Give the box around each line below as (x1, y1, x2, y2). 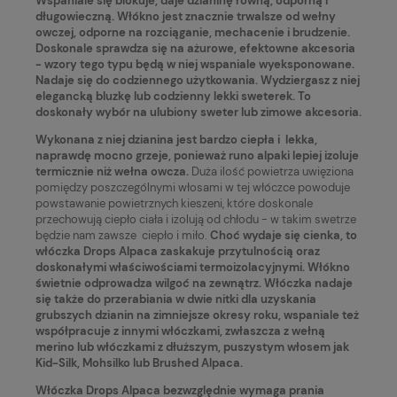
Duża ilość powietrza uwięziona (189, 163, 354, 179)
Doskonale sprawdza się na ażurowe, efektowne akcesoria (35, 40, 358, 56)
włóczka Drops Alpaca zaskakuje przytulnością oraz (35, 243, 320, 259)
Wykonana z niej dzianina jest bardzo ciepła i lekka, (35, 131, 317, 147)
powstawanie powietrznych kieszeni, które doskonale (35, 195, 313, 211)
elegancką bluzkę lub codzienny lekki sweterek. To (35, 88, 311, 104)
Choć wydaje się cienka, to (210, 227, 357, 243)
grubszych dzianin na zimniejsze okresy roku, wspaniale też (35, 307, 359, 323)
